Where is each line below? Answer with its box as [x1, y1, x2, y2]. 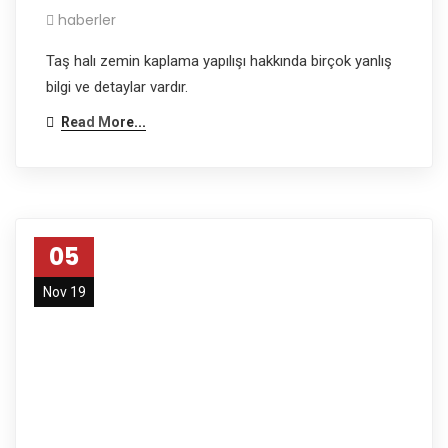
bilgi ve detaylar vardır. [46, 77, 188, 96]
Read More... [61, 113, 146, 130]
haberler [58, 9, 116, 30]
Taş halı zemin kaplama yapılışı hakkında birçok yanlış [46, 51, 392, 70]
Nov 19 [42, 283, 86, 300]
